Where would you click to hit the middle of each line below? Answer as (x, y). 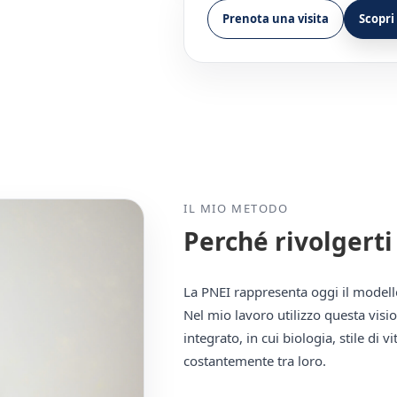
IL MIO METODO (236, 208)
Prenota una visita (276, 18)
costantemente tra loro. (255, 360)
